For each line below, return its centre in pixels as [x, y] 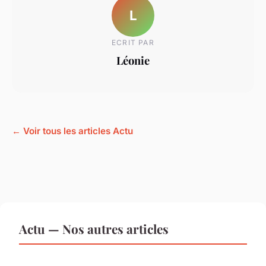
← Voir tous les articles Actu [72, 131]
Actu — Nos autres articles [94, 228]
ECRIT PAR [133, 43]
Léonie [133, 61]
